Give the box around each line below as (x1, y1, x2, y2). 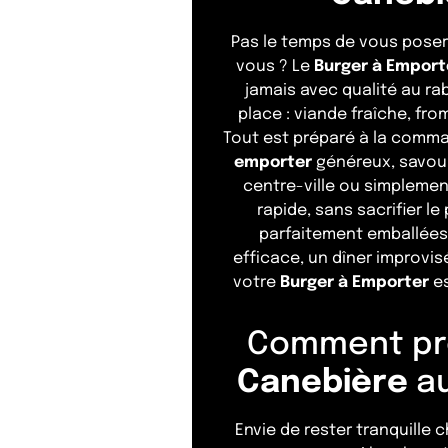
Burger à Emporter (280, 274, 429, 292)
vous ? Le (236, 58, 314, 76)
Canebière (236, 367, 408, 401)
